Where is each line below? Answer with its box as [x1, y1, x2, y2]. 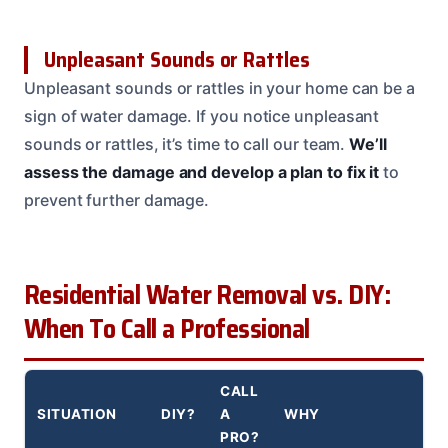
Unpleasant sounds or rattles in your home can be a [24, 78, 416, 99]
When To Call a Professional [24, 308, 310, 351]
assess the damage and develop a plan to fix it [24, 162, 380, 183]
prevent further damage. [24, 190, 210, 211]
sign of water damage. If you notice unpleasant [24, 106, 380, 127]
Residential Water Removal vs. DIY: [24, 274, 391, 317]
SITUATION [37, 406, 117, 423]
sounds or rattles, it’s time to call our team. [24, 134, 350, 155]
